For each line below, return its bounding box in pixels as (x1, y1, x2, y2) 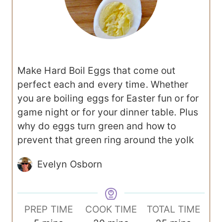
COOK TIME (85, 204, 137, 216)
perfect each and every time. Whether (17, 79, 189, 91)
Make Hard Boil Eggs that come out (17, 65, 176, 77)
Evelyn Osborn (37, 159, 103, 170)
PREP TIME (24, 204, 73, 216)
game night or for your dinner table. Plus (17, 107, 198, 118)
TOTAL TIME (146, 204, 201, 216)
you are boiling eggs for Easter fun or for (17, 93, 199, 105)
